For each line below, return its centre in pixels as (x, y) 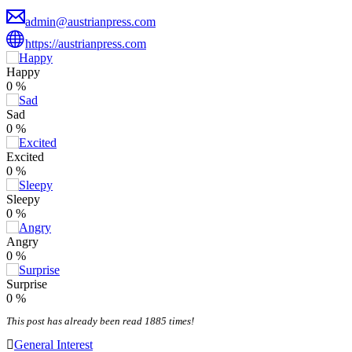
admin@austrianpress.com (90, 22)
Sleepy (23, 200)
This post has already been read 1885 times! (100, 321)
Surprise (27, 284)
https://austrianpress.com (86, 44)
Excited (25, 157)
